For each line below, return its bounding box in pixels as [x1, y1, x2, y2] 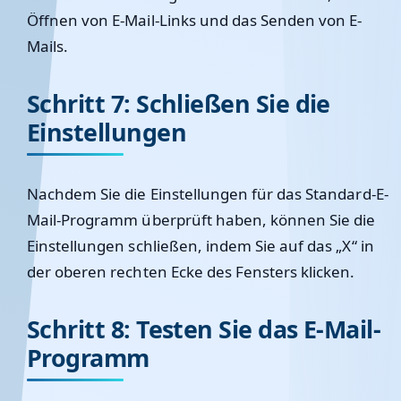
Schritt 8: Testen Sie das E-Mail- [27, 312, 381, 346]
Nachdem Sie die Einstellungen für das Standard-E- [27, 183, 388, 204]
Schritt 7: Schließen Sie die [27, 87, 330, 120]
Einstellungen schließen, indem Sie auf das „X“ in [27, 235, 374, 256]
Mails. [27, 36, 69, 56]
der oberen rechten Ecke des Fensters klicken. [27, 261, 355, 282]
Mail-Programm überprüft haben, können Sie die [27, 209, 376, 230]
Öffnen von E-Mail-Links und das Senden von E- [27, 10, 363, 30]
